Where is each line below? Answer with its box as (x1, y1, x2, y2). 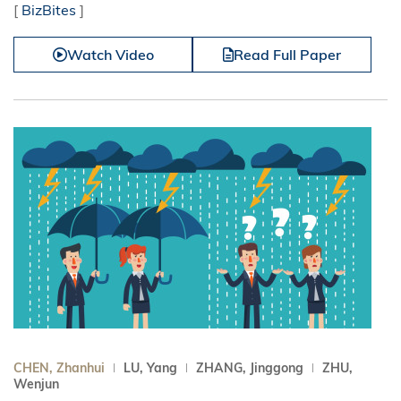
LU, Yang (124, 360, 181, 376)
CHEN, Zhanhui (13, 360, 105, 376)
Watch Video (66, 46, 154, 64)
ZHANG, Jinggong (196, 360, 307, 376)
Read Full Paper (234, 46, 341, 64)
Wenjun (13, 376, 59, 392)
